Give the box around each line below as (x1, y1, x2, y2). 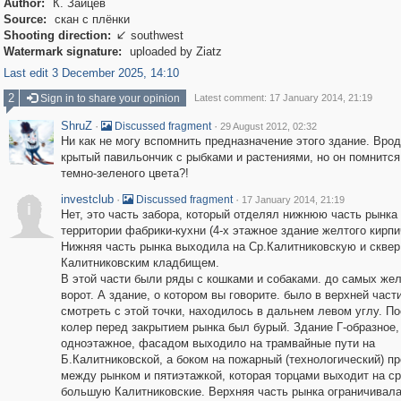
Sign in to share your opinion (37, 92, 180, 105)
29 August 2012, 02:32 (219, 121, 317, 132)
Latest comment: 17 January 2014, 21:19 (193, 92, 372, 103)
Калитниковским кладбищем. (60, 256, 219, 269)
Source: (3, 13, 47, 26)
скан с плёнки (50, 13, 130, 26)
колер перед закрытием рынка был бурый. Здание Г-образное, (60, 320, 399, 334)
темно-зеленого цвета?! (60, 166, 189, 180)
